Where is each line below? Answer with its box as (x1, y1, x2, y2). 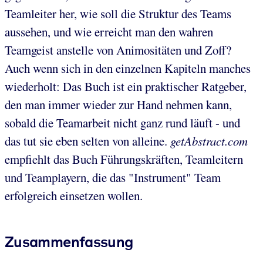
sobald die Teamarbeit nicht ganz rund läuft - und (5, 114, 240, 131)
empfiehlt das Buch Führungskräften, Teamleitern (5, 150, 243, 167)
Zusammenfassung (5, 232, 133, 251)
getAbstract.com (170, 132, 248, 149)
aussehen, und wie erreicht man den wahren (5, 23, 213, 40)
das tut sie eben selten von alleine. (5, 132, 170, 149)
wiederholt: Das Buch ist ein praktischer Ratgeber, (5, 77, 247, 95)
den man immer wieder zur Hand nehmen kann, (5, 96, 232, 113)
